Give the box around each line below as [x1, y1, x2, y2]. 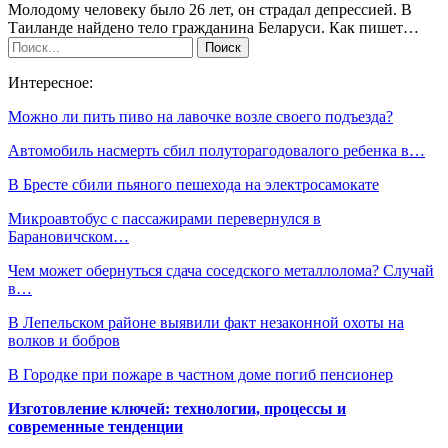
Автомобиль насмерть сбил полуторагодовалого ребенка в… [8, 141, 425, 159]
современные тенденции [8, 417, 183, 435]
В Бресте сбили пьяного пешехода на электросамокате [8, 175, 379, 193]
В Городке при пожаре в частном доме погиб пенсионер [8, 365, 393, 383]
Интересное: [8, 73, 93, 91]
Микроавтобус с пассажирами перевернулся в [8, 209, 321, 227]
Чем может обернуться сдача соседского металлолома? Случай [8, 261, 434, 279]
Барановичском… [8, 227, 129, 245]
